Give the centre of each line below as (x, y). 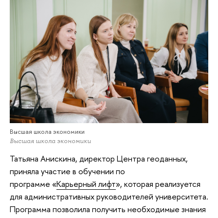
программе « (33, 184)
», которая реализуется (158, 184)
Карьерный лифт (86, 184)
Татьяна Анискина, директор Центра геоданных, (99, 159)
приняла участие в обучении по (67, 171)
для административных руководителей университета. (109, 197)
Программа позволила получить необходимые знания (108, 209)
